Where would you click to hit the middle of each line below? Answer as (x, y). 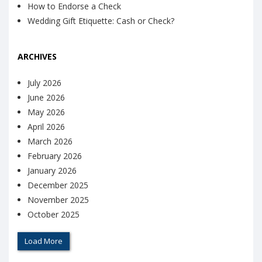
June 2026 (46, 98)
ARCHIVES (37, 57)
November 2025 (58, 200)
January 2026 (52, 171)
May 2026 (46, 112)
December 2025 (58, 185)
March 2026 (50, 142)
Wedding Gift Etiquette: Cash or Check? (101, 20)
